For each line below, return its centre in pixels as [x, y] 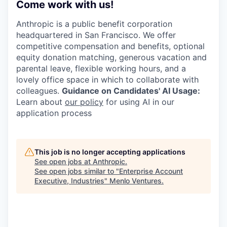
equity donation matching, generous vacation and [111, 57]
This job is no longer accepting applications [110, 152]
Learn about [41, 102]
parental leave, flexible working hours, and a [101, 68]
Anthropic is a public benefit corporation [94, 24]
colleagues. [39, 90]
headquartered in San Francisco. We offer [96, 35]
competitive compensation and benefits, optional [110, 46]
